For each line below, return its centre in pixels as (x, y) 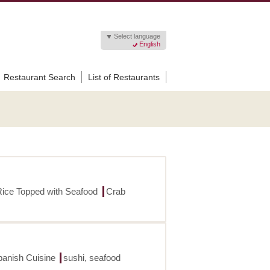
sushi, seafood (92, 258)
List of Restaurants (124, 77)
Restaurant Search (39, 77)
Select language (137, 36)
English (150, 44)
